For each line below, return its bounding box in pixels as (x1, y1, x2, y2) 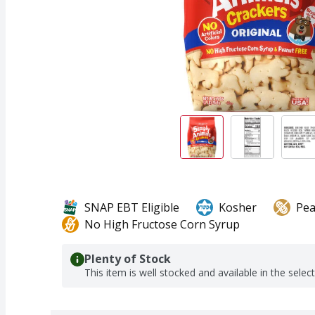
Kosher (219, 199, 257, 215)
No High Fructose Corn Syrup (84, 216, 240, 232)
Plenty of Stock (84, 250, 171, 266)
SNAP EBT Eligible (84, 199, 179, 215)
